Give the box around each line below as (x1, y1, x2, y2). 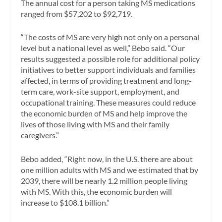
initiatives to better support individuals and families (21, 65, 196, 75)
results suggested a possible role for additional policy (21, 54, 200, 64)
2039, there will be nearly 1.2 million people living (21, 175, 188, 185)
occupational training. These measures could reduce (21, 98, 196, 108)
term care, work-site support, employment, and (21, 87, 180, 97)
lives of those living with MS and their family (21, 119, 170, 129)
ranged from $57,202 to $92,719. (21, 8, 133, 18)
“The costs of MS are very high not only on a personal (21, 32, 200, 42)
